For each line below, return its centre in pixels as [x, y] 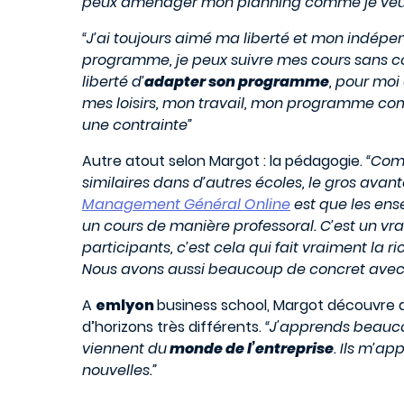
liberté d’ [113, 82]
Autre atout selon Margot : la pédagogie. [224, 161]
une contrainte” [137, 125]
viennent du [124, 349]
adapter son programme [237, 82]
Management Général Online [186, 205]
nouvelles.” [119, 371]
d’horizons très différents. [174, 327]
